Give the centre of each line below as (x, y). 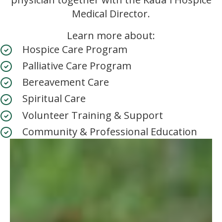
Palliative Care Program (77, 66)
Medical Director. (111, 14)
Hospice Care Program (75, 49)
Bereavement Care (66, 82)
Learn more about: (111, 35)
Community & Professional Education (110, 131)
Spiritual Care (54, 99)
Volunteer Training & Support (93, 115)
